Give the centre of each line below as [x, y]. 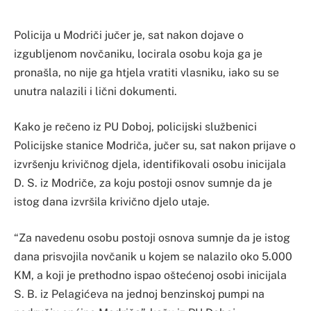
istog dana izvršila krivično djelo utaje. [112, 202]
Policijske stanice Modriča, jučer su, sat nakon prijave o [155, 146]
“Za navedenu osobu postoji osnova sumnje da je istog [152, 238]
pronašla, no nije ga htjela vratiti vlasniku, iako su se [146, 72]
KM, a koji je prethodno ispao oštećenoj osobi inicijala [150, 276]
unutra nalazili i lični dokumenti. [95, 91]
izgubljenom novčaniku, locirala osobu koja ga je [138, 53]
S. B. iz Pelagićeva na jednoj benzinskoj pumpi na [139, 294]
